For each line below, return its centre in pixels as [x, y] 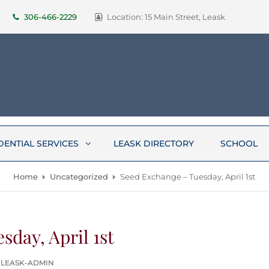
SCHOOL [239, 144]
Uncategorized [79, 177]
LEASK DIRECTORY [154, 144]
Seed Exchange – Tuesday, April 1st [188, 177]
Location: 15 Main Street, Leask [166, 17]
